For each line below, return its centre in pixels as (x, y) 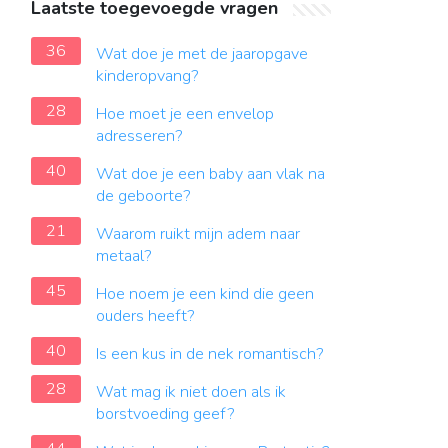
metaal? (124, 256)
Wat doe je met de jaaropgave (202, 54)
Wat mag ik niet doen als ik (191, 392)
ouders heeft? (145, 316)
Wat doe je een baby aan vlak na (210, 174)
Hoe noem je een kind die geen (205, 294)
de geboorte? (143, 196)
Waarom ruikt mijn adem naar (198, 234)
